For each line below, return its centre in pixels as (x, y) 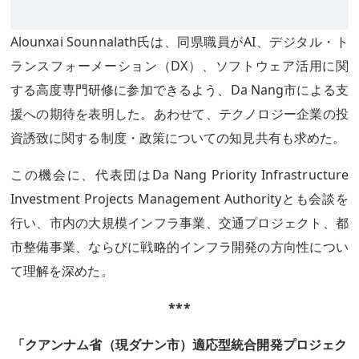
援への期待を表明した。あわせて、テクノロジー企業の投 (179, 114)
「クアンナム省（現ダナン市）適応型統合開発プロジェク (179, 345)
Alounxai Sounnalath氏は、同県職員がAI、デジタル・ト (179, 42)
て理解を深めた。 (62, 271)
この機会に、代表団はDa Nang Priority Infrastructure (179, 175)
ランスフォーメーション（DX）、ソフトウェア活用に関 (179, 66)
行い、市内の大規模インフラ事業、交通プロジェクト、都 (179, 223)
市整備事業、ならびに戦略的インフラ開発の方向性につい (179, 247)
